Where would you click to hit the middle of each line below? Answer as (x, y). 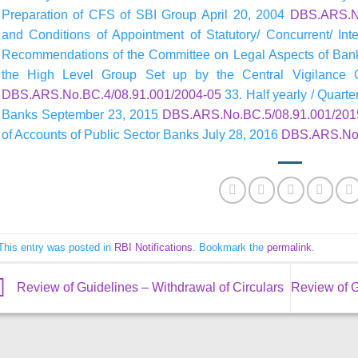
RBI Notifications (153, 247)
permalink (289, 247)
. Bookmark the (229, 247)
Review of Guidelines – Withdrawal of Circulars (148, 287)
